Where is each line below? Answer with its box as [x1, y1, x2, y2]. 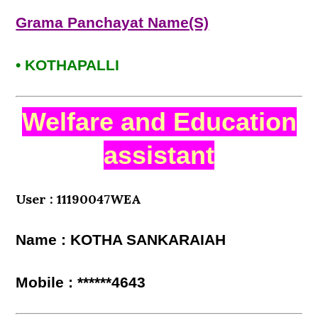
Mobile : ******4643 [16, 274, 146, 291]
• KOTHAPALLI [16, 57, 120, 74]
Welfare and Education [21, 107, 297, 136]
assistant [104, 141, 214, 170]
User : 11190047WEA [16, 191, 142, 207]
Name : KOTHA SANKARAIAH [16, 231, 226, 248]
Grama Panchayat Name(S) [16, 14, 209, 31]
